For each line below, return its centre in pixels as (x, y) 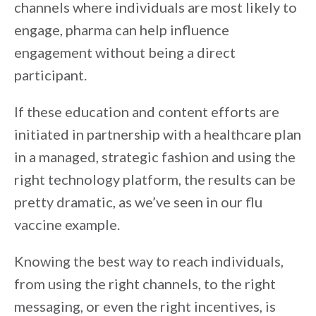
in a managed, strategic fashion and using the (155, 157)
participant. (50, 75)
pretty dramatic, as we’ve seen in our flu (138, 202)
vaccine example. (67, 225)
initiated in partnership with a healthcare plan (158, 134)
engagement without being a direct (125, 53)
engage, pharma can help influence (122, 30)
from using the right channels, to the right (145, 284)
